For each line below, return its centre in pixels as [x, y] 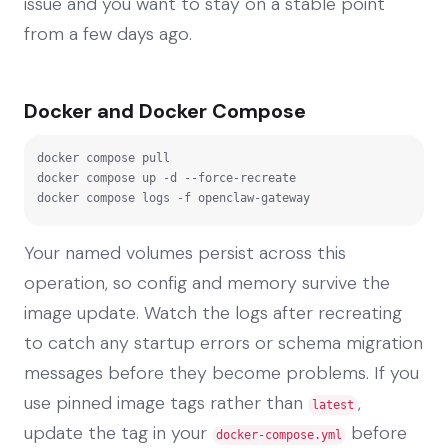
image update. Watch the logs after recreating [213, 312]
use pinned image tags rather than [166, 402]
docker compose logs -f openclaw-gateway [173, 197]
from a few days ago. [108, 33]
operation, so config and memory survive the [207, 282]
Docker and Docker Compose [165, 110]
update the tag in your [118, 432]
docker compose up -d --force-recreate [166, 177]
